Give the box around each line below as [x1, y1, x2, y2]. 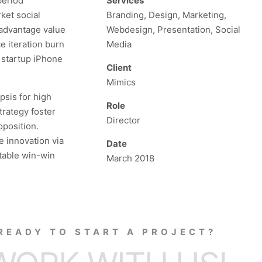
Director [106, 115, 140, 126]
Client [106, 62, 132, 73]
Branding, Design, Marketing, [106, 9, 226, 20]
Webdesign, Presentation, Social [106, 24, 240, 35]
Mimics [106, 77, 136, 88]
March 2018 [106, 153, 154, 164]
